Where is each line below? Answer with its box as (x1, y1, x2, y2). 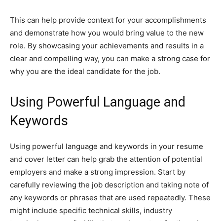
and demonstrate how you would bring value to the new (10, 28, 204, 37)
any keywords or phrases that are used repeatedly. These (10, 193, 211, 202)
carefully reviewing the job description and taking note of (10, 180, 209, 189)
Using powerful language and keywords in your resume (10, 142, 203, 151)
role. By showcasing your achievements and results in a (10, 41, 204, 50)
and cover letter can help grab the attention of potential (10, 154, 202, 164)
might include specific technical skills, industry (10, 206, 172, 215)
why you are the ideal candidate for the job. (10, 67, 160, 76)
